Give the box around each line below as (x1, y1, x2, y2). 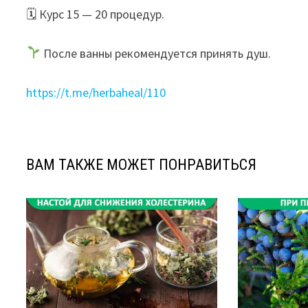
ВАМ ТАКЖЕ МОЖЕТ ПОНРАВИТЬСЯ (26, 155, 257, 173)
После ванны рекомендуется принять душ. (40, 45, 271, 61)
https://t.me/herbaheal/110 (26, 84, 166, 100)
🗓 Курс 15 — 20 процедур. (26, 5, 165, 22)
